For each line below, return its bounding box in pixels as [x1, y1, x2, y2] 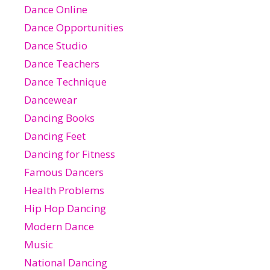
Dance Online [24, 2, 87, 16]
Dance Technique [24, 74, 107, 89]
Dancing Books [24, 110, 95, 125]
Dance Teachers [24, 56, 99, 71]
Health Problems [24, 183, 104, 197]
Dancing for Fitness [24, 146, 115, 161]
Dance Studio [24, 38, 87, 52]
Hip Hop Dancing [24, 201, 106, 215]
